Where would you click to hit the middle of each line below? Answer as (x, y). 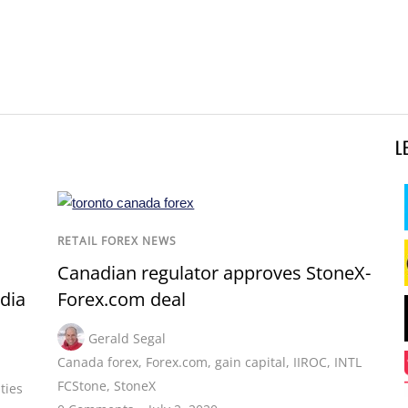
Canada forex (98, 362)
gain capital (251, 362)
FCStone (82, 386)
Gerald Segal (127, 339)
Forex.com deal (122, 300)
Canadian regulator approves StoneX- (214, 273)
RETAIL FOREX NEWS (117, 241)
